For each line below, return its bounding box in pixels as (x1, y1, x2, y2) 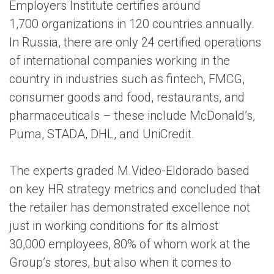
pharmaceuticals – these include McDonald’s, (9, 108, 255, 123)
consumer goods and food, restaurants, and (9, 90, 245, 105)
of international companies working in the (9, 53, 230, 68)
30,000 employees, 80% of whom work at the (9, 237, 250, 251)
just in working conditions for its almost (9, 218, 218, 233)
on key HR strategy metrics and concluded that (9, 182, 261, 196)
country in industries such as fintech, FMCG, (9, 72, 245, 86)
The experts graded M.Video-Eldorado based (9, 163, 250, 178)
